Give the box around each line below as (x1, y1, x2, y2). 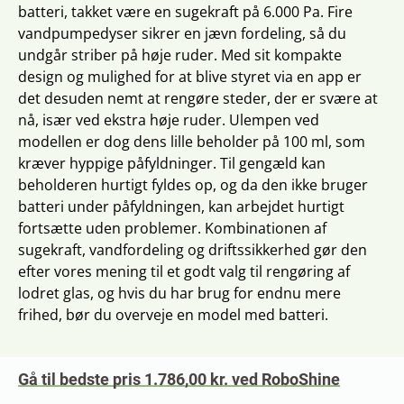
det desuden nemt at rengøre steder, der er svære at (18, 88, 378, 108)
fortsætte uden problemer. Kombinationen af (18, 218, 326, 238)
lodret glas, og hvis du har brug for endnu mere (18, 283, 341, 303)
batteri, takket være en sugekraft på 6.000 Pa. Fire (18, 2, 353, 22)
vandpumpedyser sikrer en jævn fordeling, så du (18, 23, 346, 43)
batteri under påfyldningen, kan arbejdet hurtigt (18, 197, 344, 216)
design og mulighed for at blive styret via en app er (18, 67, 362, 87)
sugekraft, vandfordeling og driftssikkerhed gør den (18, 240, 367, 260)
